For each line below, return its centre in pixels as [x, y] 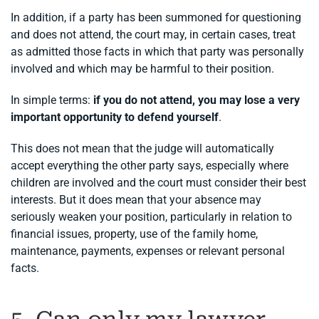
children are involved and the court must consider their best [158, 183]
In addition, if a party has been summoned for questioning [156, 18]
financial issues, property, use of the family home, [134, 234]
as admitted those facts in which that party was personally [157, 52]
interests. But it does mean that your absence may [136, 200]
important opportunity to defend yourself [115, 117]
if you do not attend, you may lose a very [197, 100]
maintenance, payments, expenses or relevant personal [148, 251]
